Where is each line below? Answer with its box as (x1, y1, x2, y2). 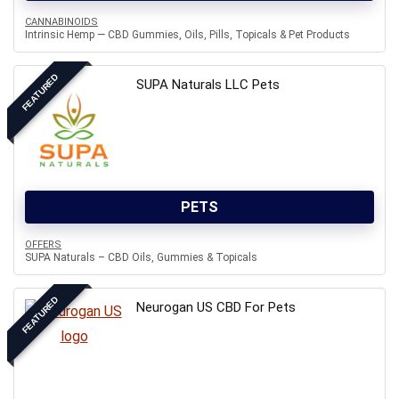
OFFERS (25, 239, 61, 250)
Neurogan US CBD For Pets (136, 299, 296, 315)
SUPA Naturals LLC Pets (136, 77, 280, 93)
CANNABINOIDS (25, 16, 98, 28)
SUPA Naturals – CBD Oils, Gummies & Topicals (25, 251, 257, 264)
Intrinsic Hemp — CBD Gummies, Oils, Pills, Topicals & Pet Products (25, 28, 350, 41)
